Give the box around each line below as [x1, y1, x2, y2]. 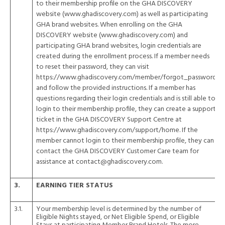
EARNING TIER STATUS [36, 180, 113, 191]
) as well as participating [137, 9, 208, 20]
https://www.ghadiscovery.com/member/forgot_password [36, 72, 216, 83]
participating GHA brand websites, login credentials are [36, 40, 201, 52]
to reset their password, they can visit [36, 61, 149, 73]
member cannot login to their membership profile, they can [36, 135, 214, 147]
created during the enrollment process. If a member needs [36, 51, 209, 62]
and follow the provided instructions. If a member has [36, 82, 195, 94]
